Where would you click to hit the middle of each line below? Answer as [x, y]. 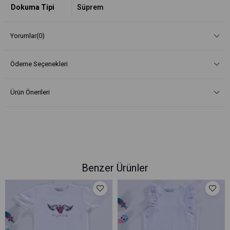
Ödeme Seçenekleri [39, 64]
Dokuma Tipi [33, 7]
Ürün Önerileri [30, 92]
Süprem [90, 7]
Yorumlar [23, 36]
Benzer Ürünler [115, 168]
